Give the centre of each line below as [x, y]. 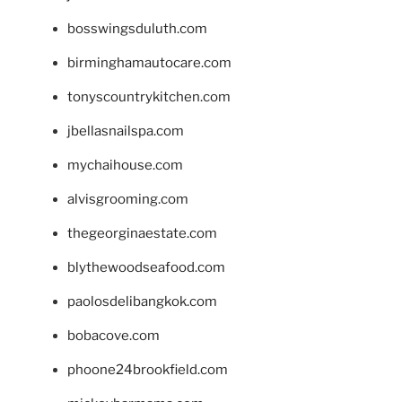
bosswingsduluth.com [137, 28]
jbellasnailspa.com [126, 131]
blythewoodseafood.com [146, 267]
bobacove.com [114, 335]
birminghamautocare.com [149, 62]
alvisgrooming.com [128, 199]
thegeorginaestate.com [142, 233]
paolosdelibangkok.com [142, 301]
